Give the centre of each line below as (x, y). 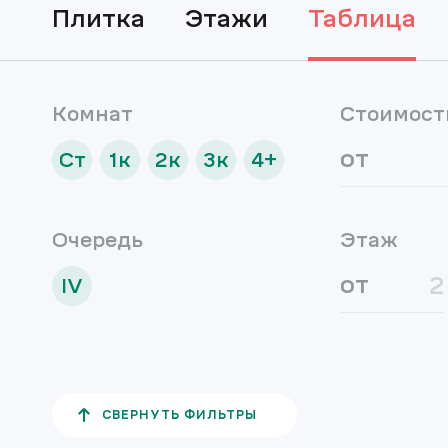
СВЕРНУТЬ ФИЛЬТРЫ (179, 415)
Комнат (92, 114)
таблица (369, 18)
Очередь (97, 240)
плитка (107, 18)
